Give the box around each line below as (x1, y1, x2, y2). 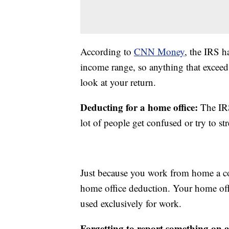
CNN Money (134, 45, 185, 58)
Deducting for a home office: (80, 100, 200, 114)
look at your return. (80, 76, 156, 89)
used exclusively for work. (80, 197, 181, 210)
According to (80, 45, 134, 58)
